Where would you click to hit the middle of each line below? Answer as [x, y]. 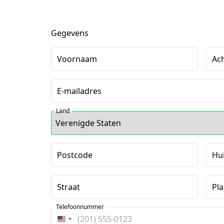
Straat [68, 187]
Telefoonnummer [80, 206]
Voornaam [77, 59]
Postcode [75, 155]
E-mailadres [79, 91]
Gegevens [70, 33]
